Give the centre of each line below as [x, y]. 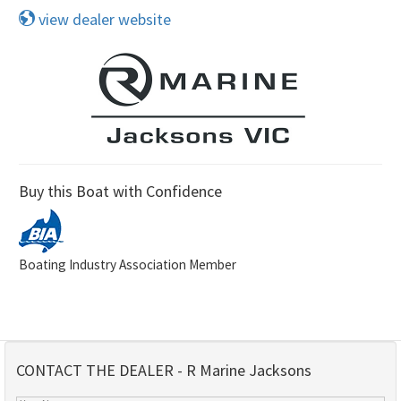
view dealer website [103, 19]
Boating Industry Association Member [128, 264]
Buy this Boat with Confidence [120, 191]
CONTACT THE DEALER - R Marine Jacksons [164, 370]
